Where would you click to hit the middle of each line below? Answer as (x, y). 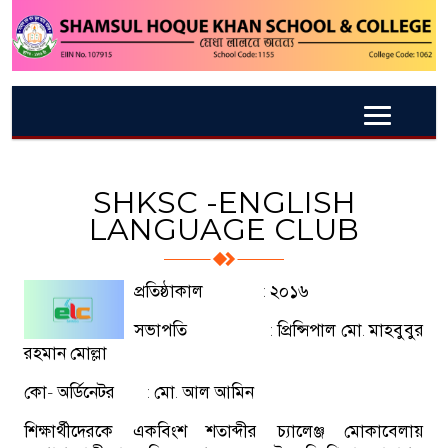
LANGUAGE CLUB (224, 229)
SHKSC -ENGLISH (224, 202)
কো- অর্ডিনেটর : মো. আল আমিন (139, 391)
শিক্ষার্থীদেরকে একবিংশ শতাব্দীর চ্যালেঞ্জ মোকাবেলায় (224, 430)
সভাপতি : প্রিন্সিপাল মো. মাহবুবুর (279, 329)
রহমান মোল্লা (65, 352)
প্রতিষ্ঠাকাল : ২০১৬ (221, 290)
